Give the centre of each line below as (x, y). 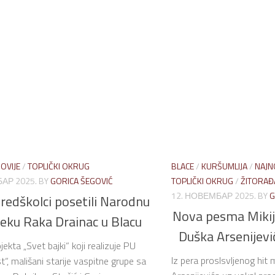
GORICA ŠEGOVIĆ (82, 181)
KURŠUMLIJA (224, 166)
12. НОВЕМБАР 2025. (214, 196)
